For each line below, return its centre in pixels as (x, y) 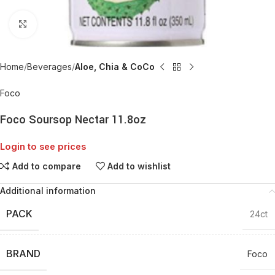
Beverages (49, 67)
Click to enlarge (66, 24)
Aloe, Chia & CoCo (115, 67)
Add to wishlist (139, 166)
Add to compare (46, 166)
